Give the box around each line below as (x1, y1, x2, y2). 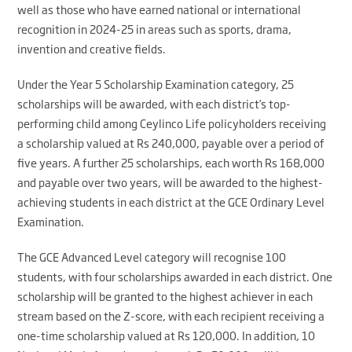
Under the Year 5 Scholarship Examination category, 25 (17, 75, 295, 93)
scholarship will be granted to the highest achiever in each (17, 288, 313, 305)
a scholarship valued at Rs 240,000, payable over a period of (17, 134, 325, 152)
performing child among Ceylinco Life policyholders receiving (17, 115, 327, 132)
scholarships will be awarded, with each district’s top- (17, 95, 291, 112)
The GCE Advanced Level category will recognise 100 (17, 248, 287, 266)
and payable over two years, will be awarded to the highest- (17, 174, 324, 191)
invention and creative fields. (17, 40, 167, 57)
